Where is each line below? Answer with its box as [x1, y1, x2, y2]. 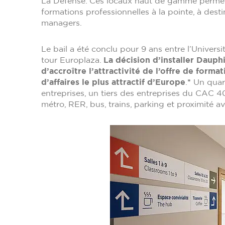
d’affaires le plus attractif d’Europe [41, 78, 185, 86]
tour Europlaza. [41, 56, 103, 64]
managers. [41, 19, 84, 27]
